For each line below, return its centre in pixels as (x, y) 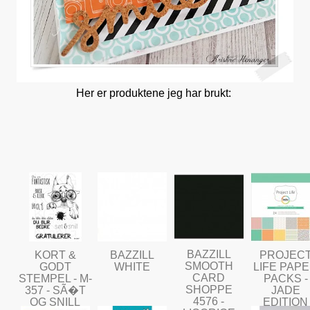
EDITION (285, 302)
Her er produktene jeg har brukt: (155, 93)
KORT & (55, 255)
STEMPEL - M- (55, 278)
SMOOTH (209, 266)
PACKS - (285, 278)
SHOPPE (209, 289)
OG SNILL (55, 302)
